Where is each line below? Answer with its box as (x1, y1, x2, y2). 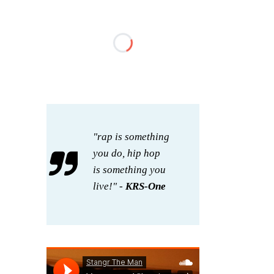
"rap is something (93, 131, 169, 143)
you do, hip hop (93, 147, 160, 159)
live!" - (93, 180, 125, 192)
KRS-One (125, 180, 166, 192)
